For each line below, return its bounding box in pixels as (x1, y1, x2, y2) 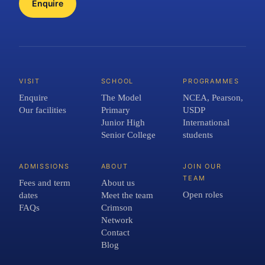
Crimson (101, 203, 132, 212)
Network (101, 215, 133, 225)
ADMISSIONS (19, 162, 70, 170)
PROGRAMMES (183, 77, 240, 85)
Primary (101, 105, 130, 115)
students (183, 130, 214, 140)
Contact (101, 228, 130, 237)
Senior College (101, 130, 156, 140)
